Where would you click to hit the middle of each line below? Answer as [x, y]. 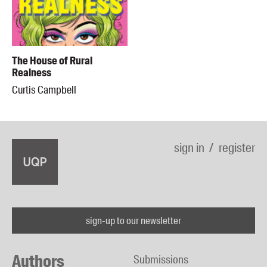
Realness [32, 72]
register [237, 148]
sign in [189, 148]
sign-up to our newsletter [133, 220]
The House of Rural [52, 60]
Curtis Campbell [44, 90]
